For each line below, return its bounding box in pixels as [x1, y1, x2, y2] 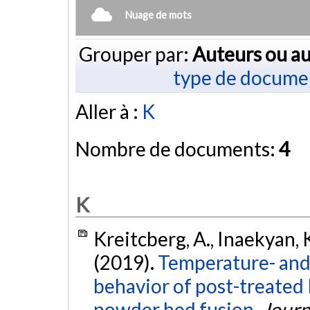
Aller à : [75, 100, 142, 124]
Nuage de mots [125, 8, 192, 21]
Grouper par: [78, 42, 192, 66]
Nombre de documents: [75, 137, 279, 161]
